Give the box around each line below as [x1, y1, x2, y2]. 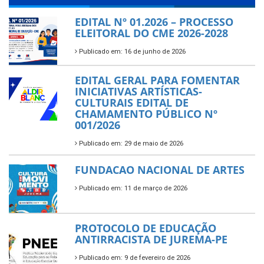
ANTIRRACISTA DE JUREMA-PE [75, 232, 227, 246]
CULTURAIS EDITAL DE [75, 95, 189, 110]
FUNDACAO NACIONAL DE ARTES [75, 163, 245, 177]
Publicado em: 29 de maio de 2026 [77, 140, 183, 147]
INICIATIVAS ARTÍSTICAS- [75, 84, 202, 98]
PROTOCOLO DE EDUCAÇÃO [75, 221, 216, 235]
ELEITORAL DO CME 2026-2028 [75, 26, 228, 40]
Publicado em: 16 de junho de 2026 [77, 48, 186, 55]
